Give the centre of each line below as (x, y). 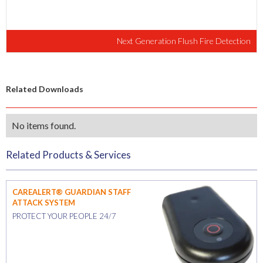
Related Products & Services (68, 155)
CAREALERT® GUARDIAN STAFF (72, 192)
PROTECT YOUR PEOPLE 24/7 (64, 216)
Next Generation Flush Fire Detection (184, 41)
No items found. (44, 126)
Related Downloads (45, 89)
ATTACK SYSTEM (44, 203)
